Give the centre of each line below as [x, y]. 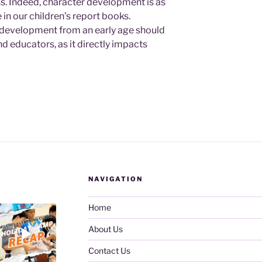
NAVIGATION [115, 179]
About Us [105, 229]
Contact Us [109, 251]
